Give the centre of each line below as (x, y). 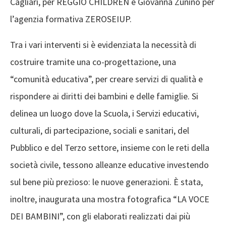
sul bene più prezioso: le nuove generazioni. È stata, (106, 182)
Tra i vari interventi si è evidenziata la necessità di (103, 45)
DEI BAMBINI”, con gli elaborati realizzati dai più (100, 216)
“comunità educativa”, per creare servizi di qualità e (106, 79)
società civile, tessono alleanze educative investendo (109, 165)
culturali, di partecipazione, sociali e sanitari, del (100, 131)
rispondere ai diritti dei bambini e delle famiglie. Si (104, 96)
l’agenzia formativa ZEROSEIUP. (71, 19)
